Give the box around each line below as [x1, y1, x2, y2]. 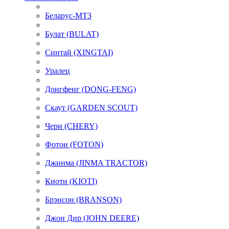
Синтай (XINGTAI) [45, 48, 113, 57]
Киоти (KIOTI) [45, 176, 97, 186]
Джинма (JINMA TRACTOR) [45, 158, 147, 167]
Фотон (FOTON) [45, 140, 103, 149]
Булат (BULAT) [45, 29, 99, 38]
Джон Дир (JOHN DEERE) [45, 213, 139, 222]
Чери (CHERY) [45, 121, 98, 130]
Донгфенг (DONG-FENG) [45, 84, 136, 94]
